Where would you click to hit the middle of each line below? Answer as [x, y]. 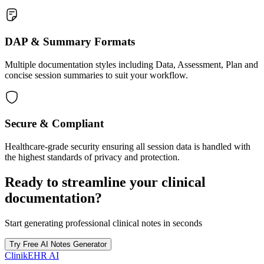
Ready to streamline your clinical [105, 182]
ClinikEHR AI [32, 255]
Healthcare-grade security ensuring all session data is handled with [128, 146]
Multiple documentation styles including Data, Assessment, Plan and [131, 64]
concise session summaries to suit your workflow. [96, 75]
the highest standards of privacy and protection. [92, 157]
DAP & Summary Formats [70, 41]
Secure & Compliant [54, 124]
